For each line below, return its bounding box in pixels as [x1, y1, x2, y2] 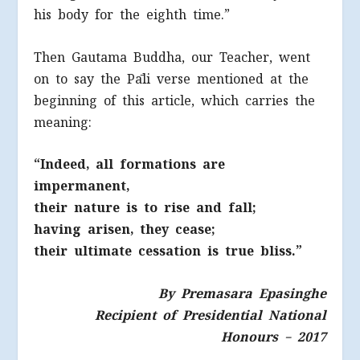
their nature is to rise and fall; [34, 199, 257, 217]
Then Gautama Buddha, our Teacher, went [34, 48, 311, 66]
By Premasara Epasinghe [157, 284, 326, 302]
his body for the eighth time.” [34, 6, 231, 24]
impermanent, [34, 178, 130, 195]
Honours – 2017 [220, 328, 326, 346]
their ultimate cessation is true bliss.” [34, 243, 303, 260]
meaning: [34, 113, 92, 131]
